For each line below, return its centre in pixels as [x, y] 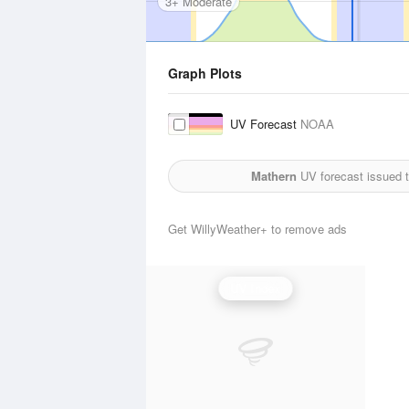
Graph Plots [205, 73]
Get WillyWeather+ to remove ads [257, 229]
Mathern [274, 176]
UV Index [256, 288]
